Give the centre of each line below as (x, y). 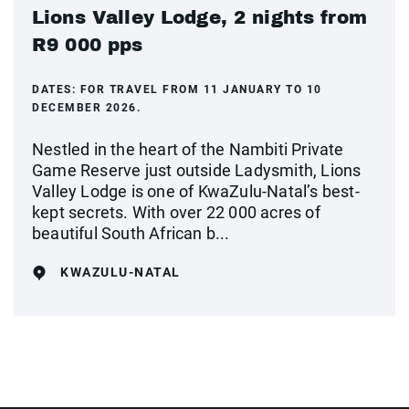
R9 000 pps (88, 45)
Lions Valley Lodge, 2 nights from (199, 17)
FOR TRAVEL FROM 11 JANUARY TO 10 (201, 89)
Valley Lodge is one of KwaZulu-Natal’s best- (196, 191)
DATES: (56, 89)
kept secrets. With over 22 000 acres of (176, 212)
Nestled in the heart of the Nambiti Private (188, 149)
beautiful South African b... (131, 233)
